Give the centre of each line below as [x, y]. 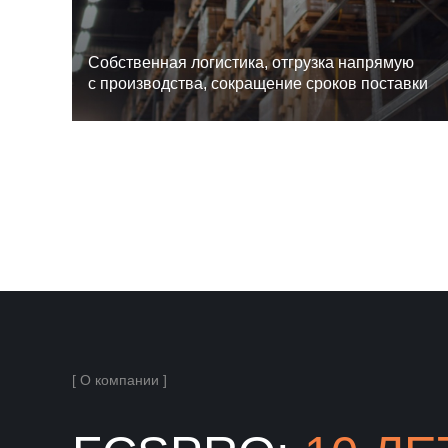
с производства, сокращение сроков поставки [258, 83]
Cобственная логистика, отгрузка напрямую [251, 62]
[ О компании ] [119, 380]
